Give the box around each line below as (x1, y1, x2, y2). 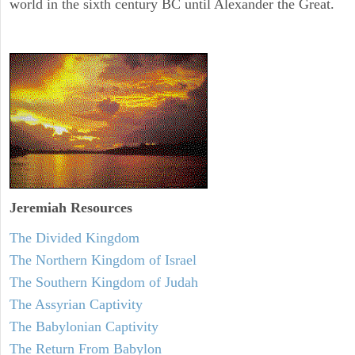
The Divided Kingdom (10, 229, 139, 246)
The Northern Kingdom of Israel (10, 251, 197, 268)
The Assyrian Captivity (10, 296, 143, 312)
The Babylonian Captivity (10, 318, 158, 334)
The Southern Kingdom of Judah (10, 273, 198, 290)
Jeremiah (10, 199, 67, 216)
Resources (67, 199, 132, 216)
